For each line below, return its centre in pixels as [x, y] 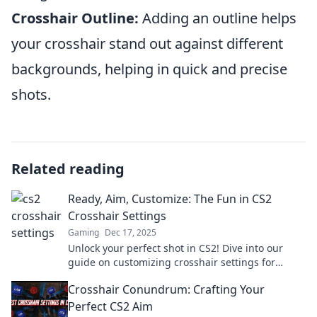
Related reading [68, 169]
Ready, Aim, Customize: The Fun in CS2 [170, 199]
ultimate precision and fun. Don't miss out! [169, 276]
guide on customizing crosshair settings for [172, 262]
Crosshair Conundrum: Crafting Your [166, 289]
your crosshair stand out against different [147, 44]
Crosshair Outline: [75, 18]
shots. [31, 94]
